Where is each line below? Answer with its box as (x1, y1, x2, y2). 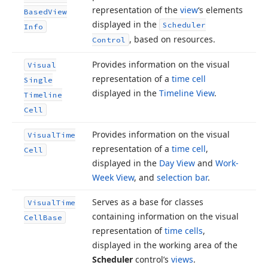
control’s (133, 254, 171, 265)
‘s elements (198, 4, 243, 16)
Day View (159, 157, 195, 169)
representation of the (92, 4, 180, 16)
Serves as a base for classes (92, 196, 203, 208)
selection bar (157, 172, 208, 183)
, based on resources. (129, 33, 215, 45)
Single (24, 75, 53, 84)
